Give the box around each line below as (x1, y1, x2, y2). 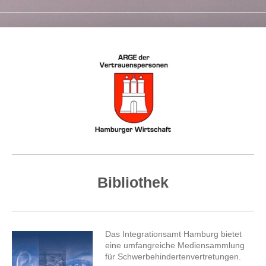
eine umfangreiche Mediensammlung (105, 240, 245, 250)
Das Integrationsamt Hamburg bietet (105, 229, 242, 239)
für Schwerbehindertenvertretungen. (105, 252, 242, 261)
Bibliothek (97, 174, 169, 191)
